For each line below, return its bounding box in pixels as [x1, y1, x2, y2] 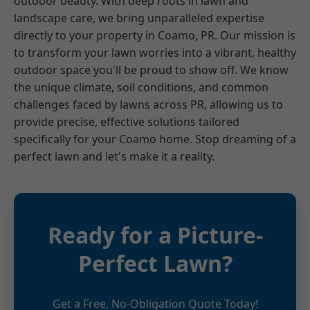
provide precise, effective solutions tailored [14, 113, 239, 129]
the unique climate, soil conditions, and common [14, 79, 268, 95]
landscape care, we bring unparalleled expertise [14, 10, 264, 26]
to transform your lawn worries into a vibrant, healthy [14, 44, 296, 60]
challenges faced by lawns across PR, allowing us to [14, 96, 283, 112]
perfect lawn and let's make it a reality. [14, 148, 215, 164]
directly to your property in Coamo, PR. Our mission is [14, 27, 295, 43]
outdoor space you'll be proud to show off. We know [14, 62, 289, 77]
